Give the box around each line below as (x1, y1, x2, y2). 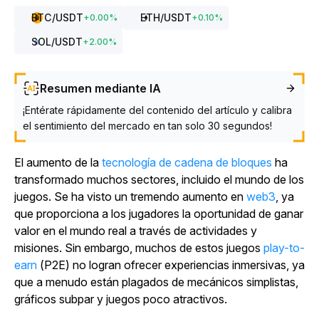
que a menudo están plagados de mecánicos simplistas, (14, 275, 298, 289)
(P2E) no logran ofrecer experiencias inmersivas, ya (37, 258, 305, 272)
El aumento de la (14, 155, 102, 169)
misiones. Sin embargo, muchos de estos (14, 241, 226, 255)
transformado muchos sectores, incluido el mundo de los (14, 172, 304, 187)
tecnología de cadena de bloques (102, 155, 272, 169)
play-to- (263, 241, 305, 255)
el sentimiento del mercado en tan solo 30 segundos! (23, 120, 272, 132)
